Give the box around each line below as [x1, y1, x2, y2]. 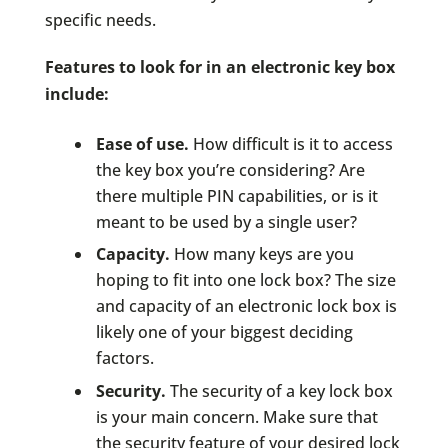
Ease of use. [95, 132, 189, 155]
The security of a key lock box [165, 379, 393, 402]
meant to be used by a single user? [95, 210, 357, 233]
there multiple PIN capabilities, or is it [95, 184, 378, 207]
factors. [95, 347, 154, 370]
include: [44, 82, 109, 105]
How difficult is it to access [188, 132, 393, 155]
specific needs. [44, 8, 156, 31]
